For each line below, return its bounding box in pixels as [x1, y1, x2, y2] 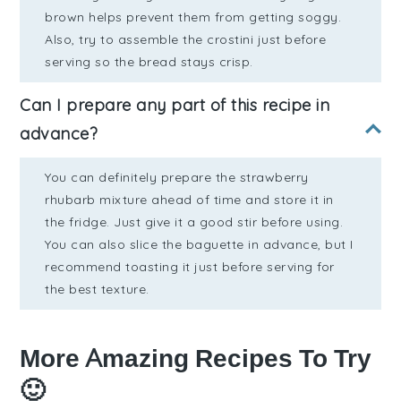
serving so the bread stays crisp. [45, 53, 253, 70]
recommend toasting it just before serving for [45, 258, 335, 275]
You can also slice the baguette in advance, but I [45, 235, 354, 252]
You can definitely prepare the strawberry [45, 168, 309, 185]
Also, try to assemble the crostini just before [45, 30, 327, 47]
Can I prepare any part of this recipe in [20, 94, 330, 115]
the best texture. [45, 280, 149, 297]
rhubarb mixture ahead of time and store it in [45, 191, 334, 208]
